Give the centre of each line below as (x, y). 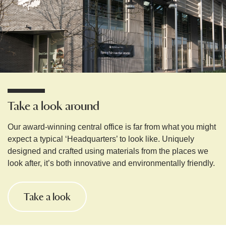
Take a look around (53, 106)
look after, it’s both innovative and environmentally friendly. (112, 163)
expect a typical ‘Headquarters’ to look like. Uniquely (101, 139)
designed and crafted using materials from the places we (108, 151)
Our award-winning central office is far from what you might (112, 127)
